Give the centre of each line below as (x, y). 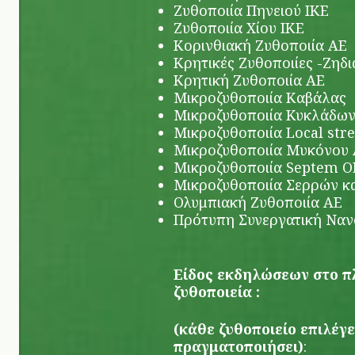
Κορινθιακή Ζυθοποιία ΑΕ (260, 45)
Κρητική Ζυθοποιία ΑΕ (249, 80)
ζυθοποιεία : (217, 292)
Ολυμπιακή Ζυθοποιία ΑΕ (258, 202)
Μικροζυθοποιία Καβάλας (260, 97)
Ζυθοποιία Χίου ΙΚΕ (239, 28)
